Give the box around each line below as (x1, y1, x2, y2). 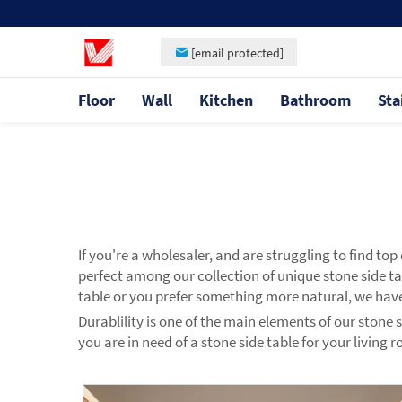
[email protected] (191, 45, 284, 61)
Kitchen (199, 89, 253, 110)
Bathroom (280, 89, 351, 110)
